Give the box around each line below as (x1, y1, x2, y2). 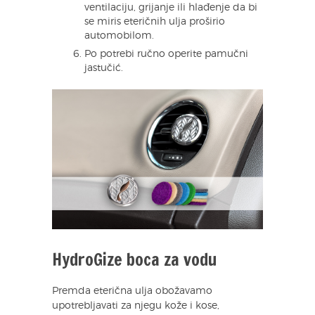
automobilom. (84, 30, 154, 41)
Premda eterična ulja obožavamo (52, 286, 212, 297)
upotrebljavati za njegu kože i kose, (52, 301, 219, 311)
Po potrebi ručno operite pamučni (84, 49, 248, 59)
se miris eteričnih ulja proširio (84, 16, 225, 27)
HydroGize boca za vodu (52, 247, 217, 272)
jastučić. (84, 63, 123, 73)
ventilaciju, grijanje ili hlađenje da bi (84, 2, 257, 13)
